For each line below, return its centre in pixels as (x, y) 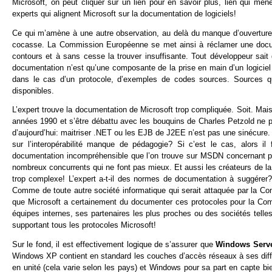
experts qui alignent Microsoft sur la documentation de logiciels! (124, 13)
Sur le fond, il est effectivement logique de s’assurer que (114, 245)
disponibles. (33, 90)
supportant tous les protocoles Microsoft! (84, 225)
